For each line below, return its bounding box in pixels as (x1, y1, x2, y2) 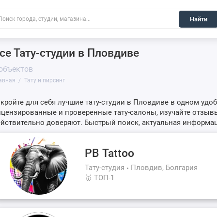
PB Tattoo (85, 147, 135, 160)
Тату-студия (85, 163, 125, 172)
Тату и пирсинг (24, 77, 65, 84)
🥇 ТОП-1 (85, 173, 115, 183)
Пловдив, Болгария (131, 163, 198, 172)
